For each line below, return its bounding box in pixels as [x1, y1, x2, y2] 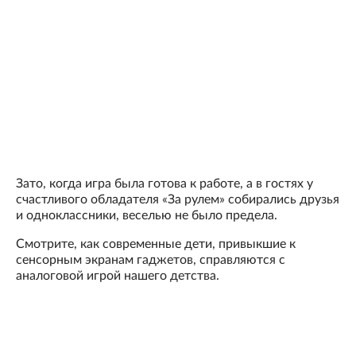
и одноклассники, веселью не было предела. [16, 209, 277, 222]
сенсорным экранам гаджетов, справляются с [16, 253, 285, 267]
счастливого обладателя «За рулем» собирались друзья [16, 193, 339, 207]
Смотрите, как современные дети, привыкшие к [16, 238, 296, 251]
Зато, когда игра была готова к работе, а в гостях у [16, 177, 313, 191]
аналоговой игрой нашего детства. [16, 269, 219, 283]
